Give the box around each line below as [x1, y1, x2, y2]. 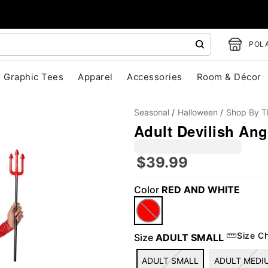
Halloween [178, 107, 218, 117]
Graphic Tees [4, 71, 64, 83]
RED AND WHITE [162, 184, 240, 196]
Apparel [78, 71, 113, 83]
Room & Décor [196, 71, 261, 83]
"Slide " [84, 202, 120, 216]
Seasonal [134, 107, 169, 117]
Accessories [127, 71, 182, 83]
